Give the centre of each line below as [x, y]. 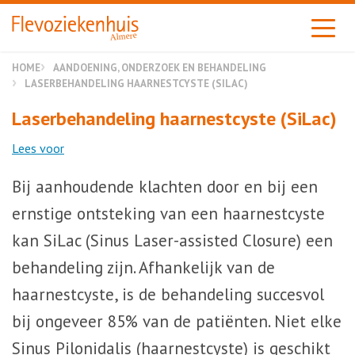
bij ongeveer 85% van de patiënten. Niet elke [177, 321]
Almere [124, 36]
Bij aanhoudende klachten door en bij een [165, 187]
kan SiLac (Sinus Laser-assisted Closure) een [172, 240]
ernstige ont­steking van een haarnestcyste [168, 214]
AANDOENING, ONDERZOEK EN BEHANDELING [160, 67]
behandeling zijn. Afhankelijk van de [143, 267]
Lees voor [38, 148]
